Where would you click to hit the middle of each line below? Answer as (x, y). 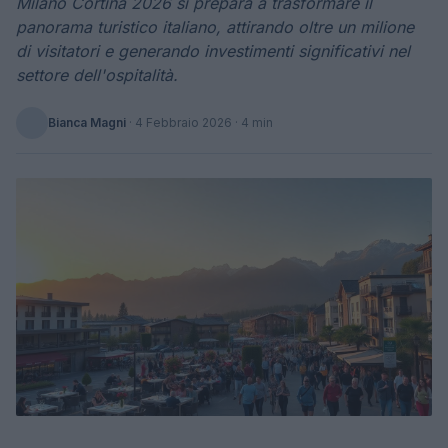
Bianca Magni (87, 122)
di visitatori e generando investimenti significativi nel (213, 51)
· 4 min (252, 122)
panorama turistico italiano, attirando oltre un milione (215, 27)
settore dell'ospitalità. (97, 75)
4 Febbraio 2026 (183, 122)
